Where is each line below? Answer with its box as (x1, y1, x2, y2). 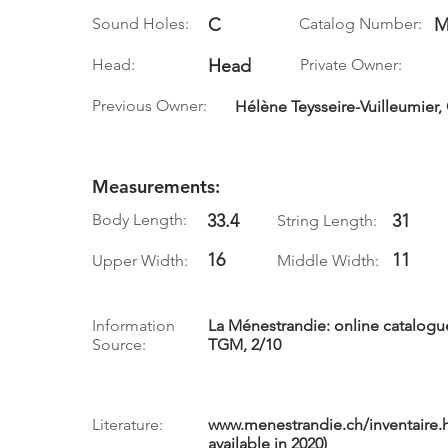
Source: (92, 335, 146, 354)
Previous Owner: (92, 96, 207, 115)
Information (92, 316, 175, 335)
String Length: (277, 211, 377, 230)
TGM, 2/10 (208, 335, 281, 354)
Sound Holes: (92, 14, 189, 33)
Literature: (92, 415, 163, 434)
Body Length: (92, 210, 187, 229)
